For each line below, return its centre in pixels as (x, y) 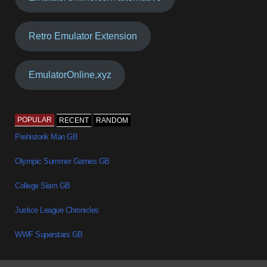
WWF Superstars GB (49, 234)
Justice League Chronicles (57, 210)
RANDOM (112, 120)
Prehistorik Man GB (46, 136)
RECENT (74, 120)
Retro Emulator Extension (83, 36)
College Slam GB (43, 185)
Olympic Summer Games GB (62, 161)
